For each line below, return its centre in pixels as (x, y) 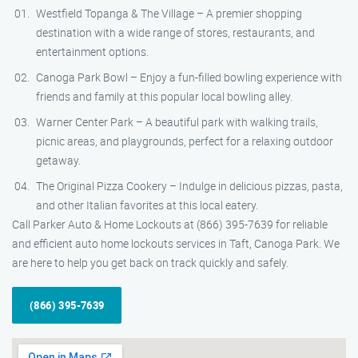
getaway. (58, 160)
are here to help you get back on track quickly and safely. (150, 263)
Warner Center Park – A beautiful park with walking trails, (177, 122)
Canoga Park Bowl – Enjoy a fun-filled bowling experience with (189, 77)
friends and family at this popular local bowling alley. (164, 96)
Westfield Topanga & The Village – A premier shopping (169, 13)
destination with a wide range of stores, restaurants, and (175, 32)
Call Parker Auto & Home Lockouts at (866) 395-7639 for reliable (170, 224)
